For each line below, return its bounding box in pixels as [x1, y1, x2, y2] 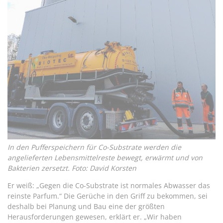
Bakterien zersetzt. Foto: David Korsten [7, 163, 136, 173]
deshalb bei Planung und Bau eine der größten [7, 202, 165, 212]
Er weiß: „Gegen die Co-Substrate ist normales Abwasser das [7, 181, 210, 191]
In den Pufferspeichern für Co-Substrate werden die [7, 142, 181, 152]
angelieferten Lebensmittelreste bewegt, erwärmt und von [7, 153, 203, 163]
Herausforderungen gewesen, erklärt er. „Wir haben [7, 212, 182, 222]
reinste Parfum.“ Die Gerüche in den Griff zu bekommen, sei [7, 191, 208, 201]
